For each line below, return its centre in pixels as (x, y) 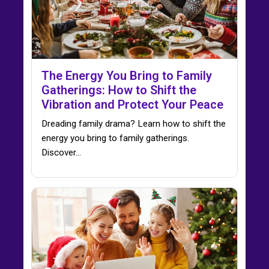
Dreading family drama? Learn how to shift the (134, 123)
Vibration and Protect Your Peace (132, 104)
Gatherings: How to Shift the (119, 90)
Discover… (61, 152)
